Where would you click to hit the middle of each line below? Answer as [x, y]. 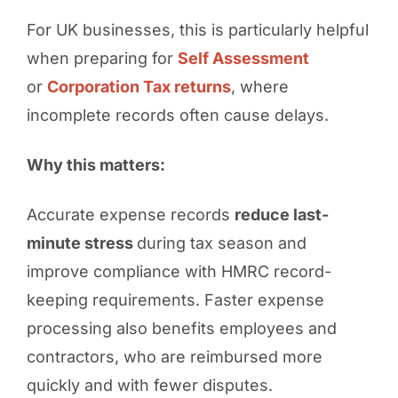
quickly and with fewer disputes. [149, 385]
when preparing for [102, 58]
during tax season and [221, 243]
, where [259, 86]
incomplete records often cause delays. [177, 115]
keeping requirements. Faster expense [175, 299]
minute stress [81, 243]
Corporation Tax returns [139, 86]
